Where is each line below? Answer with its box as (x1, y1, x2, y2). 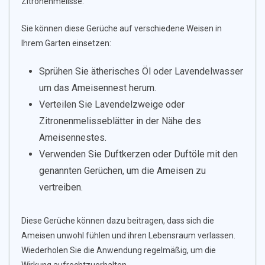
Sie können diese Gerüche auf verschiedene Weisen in (21, 24, 222, 34)
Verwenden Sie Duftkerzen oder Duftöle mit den (39, 148, 238, 160)
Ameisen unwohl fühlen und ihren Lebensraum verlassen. (21, 231, 235, 241)
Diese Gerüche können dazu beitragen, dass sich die (21, 216, 214, 226)
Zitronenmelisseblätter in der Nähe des (39, 115, 201, 127)
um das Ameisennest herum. (39, 82, 156, 94)
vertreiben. (39, 182, 83, 193)
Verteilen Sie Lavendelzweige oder (39, 99, 185, 111)
